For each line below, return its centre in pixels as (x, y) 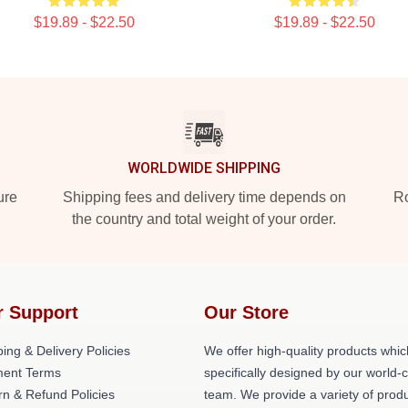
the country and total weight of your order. (204, 219)
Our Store (246, 312)
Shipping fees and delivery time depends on (204, 197)
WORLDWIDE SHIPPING (204, 168)
